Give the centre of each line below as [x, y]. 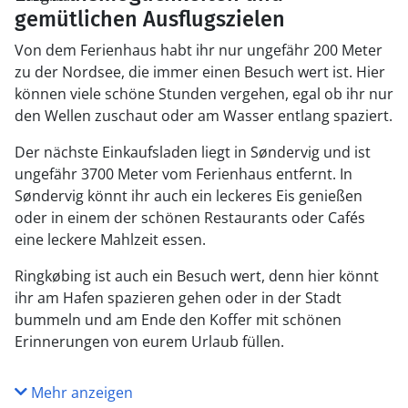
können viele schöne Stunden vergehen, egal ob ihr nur [204, 94]
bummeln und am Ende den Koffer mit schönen [178, 320]
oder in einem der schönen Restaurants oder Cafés [190, 218]
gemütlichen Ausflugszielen [150, 19]
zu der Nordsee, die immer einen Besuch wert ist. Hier [200, 72]
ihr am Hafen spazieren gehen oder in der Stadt [178, 298]
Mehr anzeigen [80, 393]
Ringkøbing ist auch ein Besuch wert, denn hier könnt [197, 276]
